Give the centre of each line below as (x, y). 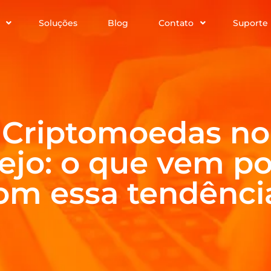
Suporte (250, 23)
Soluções (58, 23)
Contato (176, 23)
